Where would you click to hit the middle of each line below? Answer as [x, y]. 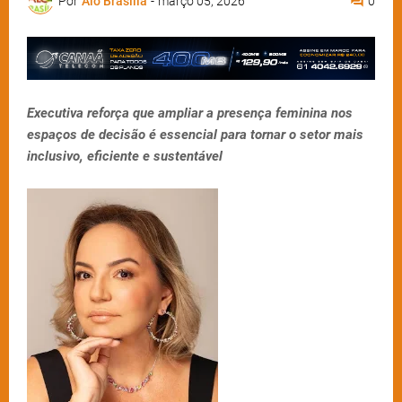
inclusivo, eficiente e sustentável [125, 157]
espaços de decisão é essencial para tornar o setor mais [195, 135]
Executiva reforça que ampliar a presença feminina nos [190, 114]
